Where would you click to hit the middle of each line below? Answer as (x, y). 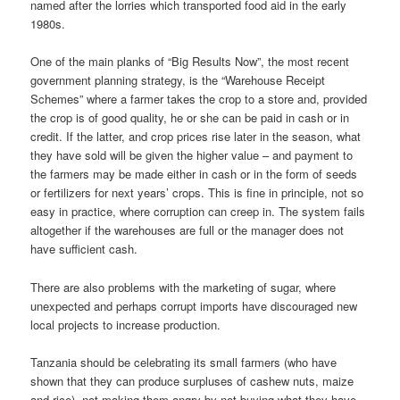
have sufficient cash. (84, 249)
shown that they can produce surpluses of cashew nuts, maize (192, 380)
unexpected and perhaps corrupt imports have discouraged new (194, 305)
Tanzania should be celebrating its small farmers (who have (184, 362)
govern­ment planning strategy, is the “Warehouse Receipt (178, 80)
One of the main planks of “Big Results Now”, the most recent (190, 62)
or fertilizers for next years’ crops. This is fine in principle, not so (197, 193)
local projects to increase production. (126, 324)
